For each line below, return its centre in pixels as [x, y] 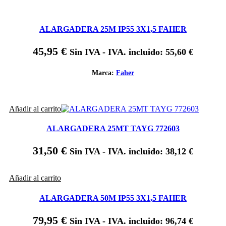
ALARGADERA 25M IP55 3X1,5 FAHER [113, 29]
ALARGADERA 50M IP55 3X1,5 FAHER [113, 198]
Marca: [104, 73]
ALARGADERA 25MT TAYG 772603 [113, 129]
